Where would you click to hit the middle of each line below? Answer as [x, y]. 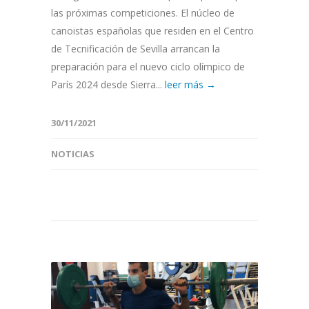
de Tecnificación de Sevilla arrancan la [136, 48]
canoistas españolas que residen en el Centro [152, 30]
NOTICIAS [73, 153]
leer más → [190, 84]
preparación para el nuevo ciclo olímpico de [148, 66]
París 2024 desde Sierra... [108, 84]
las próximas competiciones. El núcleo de [143, 12]
